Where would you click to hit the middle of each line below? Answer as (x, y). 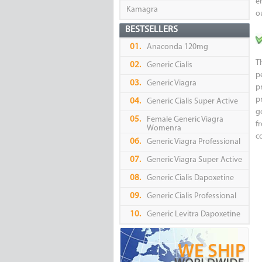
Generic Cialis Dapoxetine (190, 178)
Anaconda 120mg (177, 47)
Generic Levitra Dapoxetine (193, 215)
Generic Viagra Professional (193, 142)
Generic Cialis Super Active (192, 102)
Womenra (164, 129)
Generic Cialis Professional (191, 196)
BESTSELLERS (151, 30)
